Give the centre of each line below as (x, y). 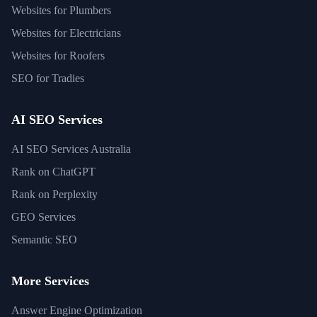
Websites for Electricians (66, 33)
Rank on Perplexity (54, 194)
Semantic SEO (44, 240)
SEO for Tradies (48, 78)
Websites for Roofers (58, 56)
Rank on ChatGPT (53, 172)
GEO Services (44, 217)
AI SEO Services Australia (71, 149)
